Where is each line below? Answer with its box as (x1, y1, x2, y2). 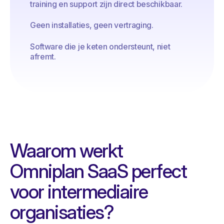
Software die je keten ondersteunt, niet (30, 41, 170, 51)
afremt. (30, 51, 56, 61)
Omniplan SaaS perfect (10, 159, 187, 182)
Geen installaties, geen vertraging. (30, 20, 153, 30)
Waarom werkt (10, 139, 123, 162)
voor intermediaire (10, 180, 148, 203)
